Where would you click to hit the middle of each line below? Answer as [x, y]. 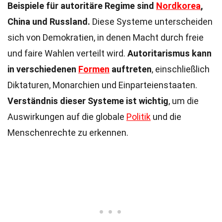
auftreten [131, 69]
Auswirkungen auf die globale [67, 117]
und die [166, 117]
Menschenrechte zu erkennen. [68, 133]
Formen [94, 69]
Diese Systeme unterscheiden [151, 22]
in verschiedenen [43, 69]
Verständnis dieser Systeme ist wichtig [88, 101]
